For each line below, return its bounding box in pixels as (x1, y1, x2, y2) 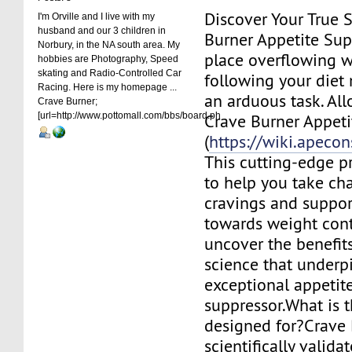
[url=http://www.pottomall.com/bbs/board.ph (38, 110, 222, 122)
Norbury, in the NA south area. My (38, 39, 181, 51)
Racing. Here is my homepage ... (38, 82, 178, 93)
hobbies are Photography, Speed (38, 53, 179, 65)
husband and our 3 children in (38, 25, 167, 37)
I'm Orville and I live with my (38, 11, 156, 23)
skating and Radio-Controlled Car (38, 68, 182, 79)
